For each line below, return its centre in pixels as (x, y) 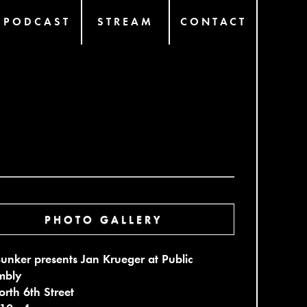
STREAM (125, 21)
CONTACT (213, 21)
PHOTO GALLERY (103, 219)
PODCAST (37, 21)
